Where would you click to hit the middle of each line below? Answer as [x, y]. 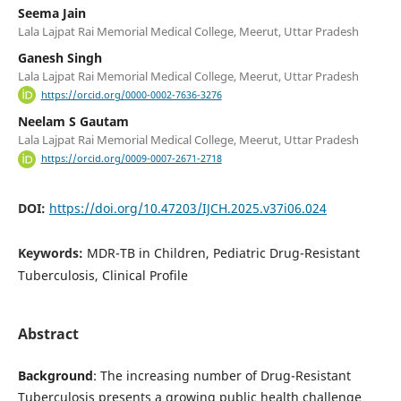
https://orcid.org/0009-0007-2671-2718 [131, 159]
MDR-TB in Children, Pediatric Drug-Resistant [223, 252]
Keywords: [52, 252]
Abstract [48, 333]
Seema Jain [51, 13]
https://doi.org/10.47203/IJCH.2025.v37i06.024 [188, 208]
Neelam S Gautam [73, 122]
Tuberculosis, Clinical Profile [102, 275]
